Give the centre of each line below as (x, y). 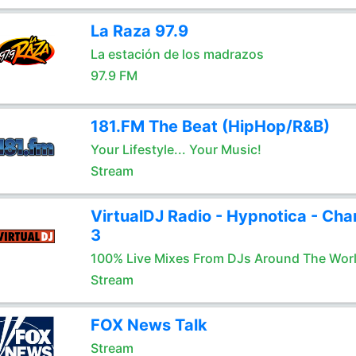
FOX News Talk (149, 325)
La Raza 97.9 (139, 31)
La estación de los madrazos (177, 54)
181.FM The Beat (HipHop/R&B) (210, 126)
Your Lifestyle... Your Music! (176, 149)
